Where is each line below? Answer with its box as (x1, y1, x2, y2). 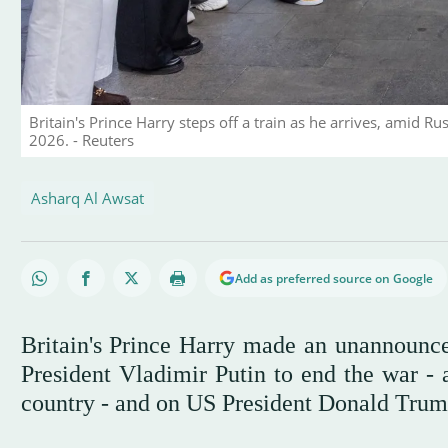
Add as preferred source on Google (234, 269, 433, 287)
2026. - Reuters (28, 129, 134, 150)
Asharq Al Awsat (30, 187, 144, 208)
